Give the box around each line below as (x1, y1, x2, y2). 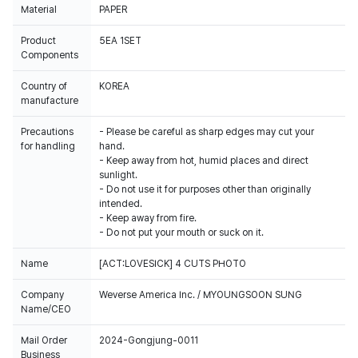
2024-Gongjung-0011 (99, 335, 198, 346)
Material (21, 4, 57, 15)
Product (21, 35, 56, 46)
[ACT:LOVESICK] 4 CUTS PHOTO (99, 258, 246, 269)
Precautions (21, 126, 74, 137)
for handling (21, 141, 75, 152)
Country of (21, 81, 67, 92)
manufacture (21, 95, 78, 106)
